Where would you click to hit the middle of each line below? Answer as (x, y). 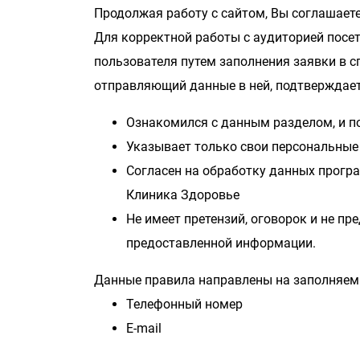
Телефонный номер (184, 304)
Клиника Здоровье (184, 195)
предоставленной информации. (221, 243)
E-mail (144, 328)
